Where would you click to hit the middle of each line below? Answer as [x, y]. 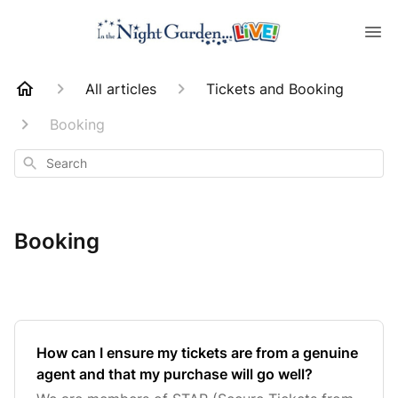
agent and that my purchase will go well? [175, 374]
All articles [121, 89]
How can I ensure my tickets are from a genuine [197, 353]
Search [40, 161]
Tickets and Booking [275, 89]
